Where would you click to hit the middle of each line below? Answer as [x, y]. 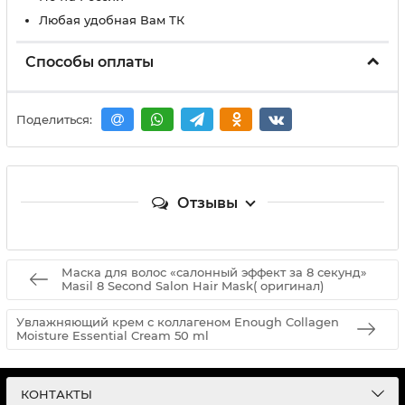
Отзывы [207, 202]
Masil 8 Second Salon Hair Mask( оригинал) [193, 286]
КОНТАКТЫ [57, 394]
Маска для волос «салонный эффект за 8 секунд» [214, 273]
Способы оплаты [89, 62]
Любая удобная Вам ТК [112, 20]
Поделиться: [54, 120]
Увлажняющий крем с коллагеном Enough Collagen [178, 322]
